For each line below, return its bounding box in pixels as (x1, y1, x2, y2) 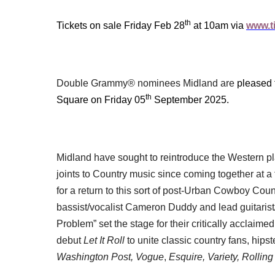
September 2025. (152, 94, 229, 105)
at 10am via (191, 20, 246, 31)
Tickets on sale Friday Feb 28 (56, 20, 185, 31)
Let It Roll (83, 234, 125, 246)
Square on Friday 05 (56, 94, 145, 105)
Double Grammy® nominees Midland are (56, 77, 237, 88)
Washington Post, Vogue (56, 251, 164, 262)
